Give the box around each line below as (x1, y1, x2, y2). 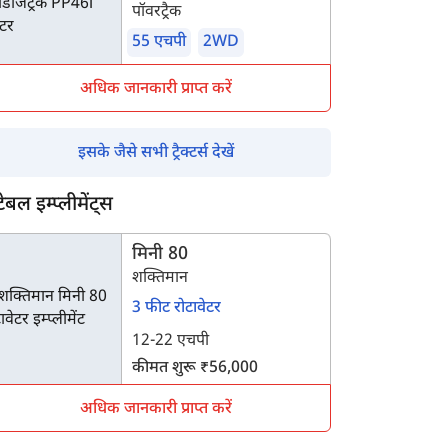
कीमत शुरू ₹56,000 (132, 358, 258, 379)
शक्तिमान (132, 268, 188, 289)
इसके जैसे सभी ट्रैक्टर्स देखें (78, 143, 234, 164)
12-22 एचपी (132, 331, 209, 352)
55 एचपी (132, 32, 186, 53)
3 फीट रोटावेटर (132, 298, 221, 319)
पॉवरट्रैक (132, 2, 181, 23)
